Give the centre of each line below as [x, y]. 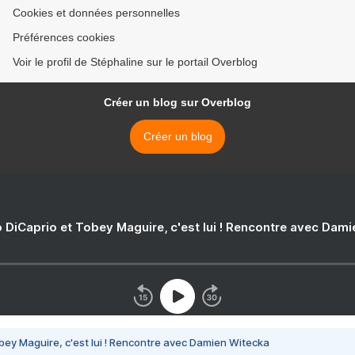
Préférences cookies [64, 37]
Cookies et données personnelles [96, 13]
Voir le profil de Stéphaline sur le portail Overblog [135, 62]
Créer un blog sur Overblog [177, 102]
